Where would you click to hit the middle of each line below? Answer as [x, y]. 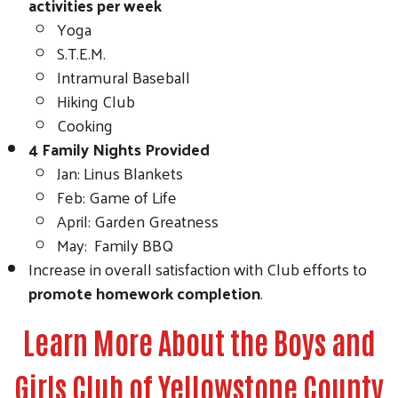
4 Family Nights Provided [119, 148]
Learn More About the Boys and [199, 341]
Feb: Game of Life [117, 196]
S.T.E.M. [81, 52]
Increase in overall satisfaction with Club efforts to [198, 268]
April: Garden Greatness [138, 220]
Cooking [85, 124]
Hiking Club [96, 100]
